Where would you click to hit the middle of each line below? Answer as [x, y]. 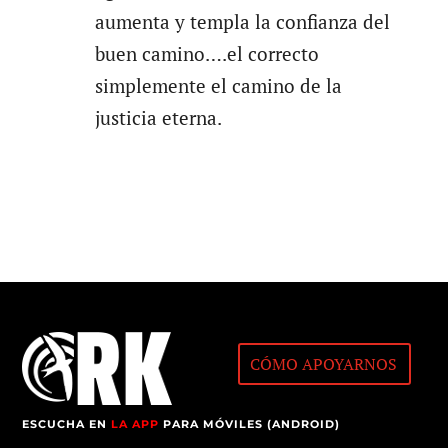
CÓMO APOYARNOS [323, 364]
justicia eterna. [158, 117]
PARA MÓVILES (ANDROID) [250, 423]
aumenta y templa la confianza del [242, 21]
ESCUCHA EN [67, 423]
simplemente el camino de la [218, 85]
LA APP [135, 423]
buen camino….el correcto [206, 53]
